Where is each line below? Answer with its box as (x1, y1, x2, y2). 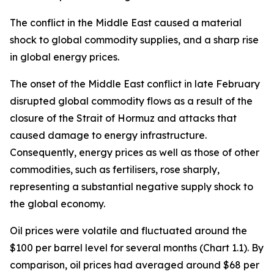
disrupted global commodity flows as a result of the (10, 95, 253, 107)
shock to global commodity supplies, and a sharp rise (10, 34, 259, 46)
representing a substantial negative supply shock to (10, 180, 253, 193)
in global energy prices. (10, 51, 119, 63)
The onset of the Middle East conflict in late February (10, 78, 260, 90)
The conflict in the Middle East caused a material (10, 17, 242, 29)
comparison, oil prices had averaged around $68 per (10, 259, 259, 271)
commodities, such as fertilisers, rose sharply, (10, 163, 220, 176)
